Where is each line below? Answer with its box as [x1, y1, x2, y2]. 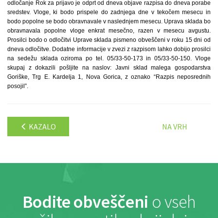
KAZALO [27, 122, 56, 131]
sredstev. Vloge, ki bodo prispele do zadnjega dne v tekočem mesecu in [7, 9, 211, 16]
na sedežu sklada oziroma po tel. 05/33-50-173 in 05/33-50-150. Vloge [7, 55, 211, 62]
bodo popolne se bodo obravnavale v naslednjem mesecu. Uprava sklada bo [7, 18, 211, 25]
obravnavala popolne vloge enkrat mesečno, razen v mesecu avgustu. [7, 27, 211, 34]
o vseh [148, 191, 196, 213]
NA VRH [162, 122, 187, 131]
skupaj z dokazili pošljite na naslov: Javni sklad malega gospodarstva [7, 64, 211, 71]
